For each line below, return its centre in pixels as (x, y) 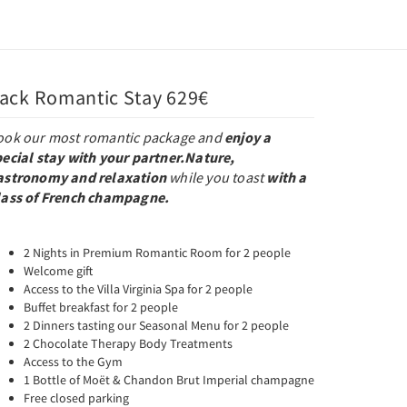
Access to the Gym (73, 362)
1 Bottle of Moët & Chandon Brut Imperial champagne (169, 380)
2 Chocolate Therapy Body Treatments (128, 343)
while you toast (217, 177)
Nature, (210, 157)
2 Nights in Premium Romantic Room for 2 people (157, 253)
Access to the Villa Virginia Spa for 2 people (138, 289)
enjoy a (248, 137)
